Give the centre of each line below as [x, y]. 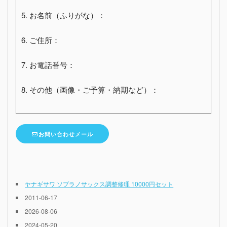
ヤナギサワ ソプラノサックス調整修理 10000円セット [99, 184]
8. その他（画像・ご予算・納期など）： [90, 90]
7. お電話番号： [48, 65]
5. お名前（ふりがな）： [63, 15]
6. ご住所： [41, 40]
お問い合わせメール [66, 134]
